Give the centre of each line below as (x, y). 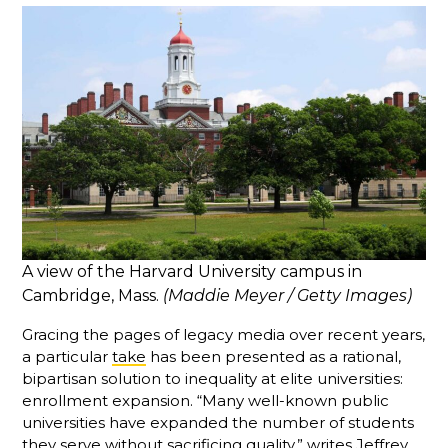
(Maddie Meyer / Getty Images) (288, 296)
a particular (67, 357)
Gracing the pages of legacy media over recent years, (224, 335)
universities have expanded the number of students (218, 423)
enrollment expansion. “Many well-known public (206, 401)
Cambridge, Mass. (93, 296)
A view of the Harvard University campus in (192, 272)
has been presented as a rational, (274, 357)
